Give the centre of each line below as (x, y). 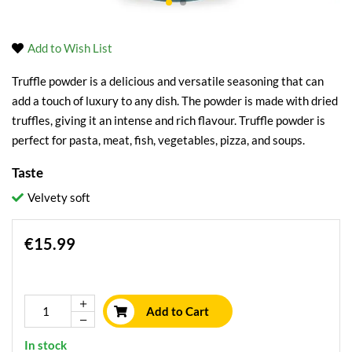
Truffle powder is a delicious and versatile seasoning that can (168, 81)
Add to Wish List (70, 48)
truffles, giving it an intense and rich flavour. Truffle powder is (169, 120)
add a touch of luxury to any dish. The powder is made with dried (175, 101)
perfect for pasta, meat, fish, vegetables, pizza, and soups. (158, 140)
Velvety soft (59, 197)
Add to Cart (178, 311)
